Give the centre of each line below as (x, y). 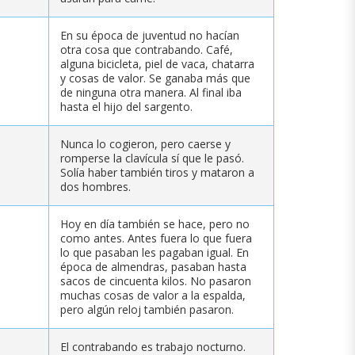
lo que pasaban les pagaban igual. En (155, 252)
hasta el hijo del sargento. (126, 106)
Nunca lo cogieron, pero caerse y (145, 143)
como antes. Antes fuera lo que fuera (156, 238)
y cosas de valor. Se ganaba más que (155, 78)
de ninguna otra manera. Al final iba (151, 92)
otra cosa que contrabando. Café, (147, 49)
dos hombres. (95, 186)
